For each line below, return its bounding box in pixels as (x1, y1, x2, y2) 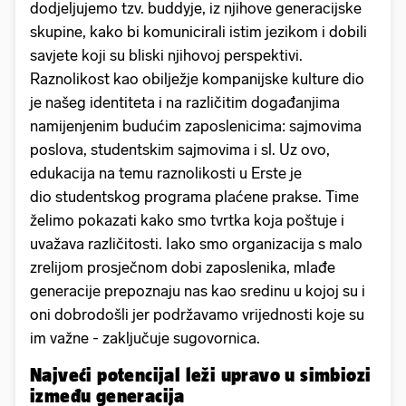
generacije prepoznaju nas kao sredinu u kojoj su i (30, 281, 365, 300)
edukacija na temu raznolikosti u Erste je (30, 163, 302, 182)
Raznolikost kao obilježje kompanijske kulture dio (30, 69, 364, 88)
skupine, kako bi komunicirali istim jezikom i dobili (30, 22, 367, 41)
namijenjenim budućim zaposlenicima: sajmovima (30, 116, 362, 135)
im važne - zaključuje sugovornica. (30, 328, 264, 347)
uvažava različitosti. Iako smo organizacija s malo (30, 234, 362, 253)
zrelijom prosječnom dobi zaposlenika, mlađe (30, 257, 335, 276)
